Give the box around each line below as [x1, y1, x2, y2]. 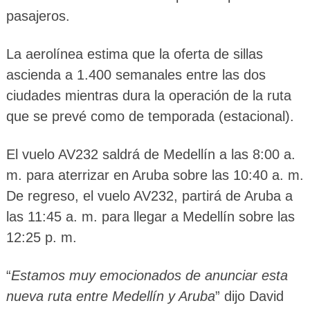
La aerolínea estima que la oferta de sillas [6, 46, 263, 62]
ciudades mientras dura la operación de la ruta [6, 87, 291, 103]
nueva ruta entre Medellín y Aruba [6, 288, 215, 304]
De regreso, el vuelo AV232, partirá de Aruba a [6, 188, 293, 203]
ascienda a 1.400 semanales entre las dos [6, 66, 266, 82]
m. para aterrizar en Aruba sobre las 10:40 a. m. [6, 167, 304, 183]
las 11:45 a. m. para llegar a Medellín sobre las [6, 208, 295, 224]
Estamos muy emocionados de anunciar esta [10, 267, 288, 283]
